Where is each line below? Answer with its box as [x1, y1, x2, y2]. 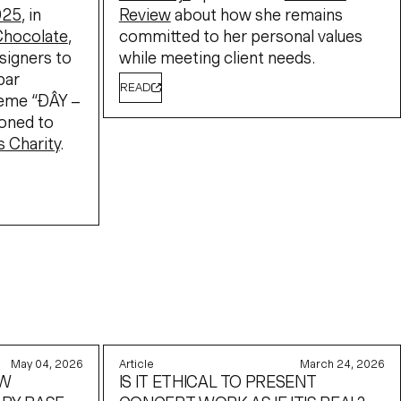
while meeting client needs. [118, 52, 315, 64]
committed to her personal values [118, 30, 363, 43]
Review [118, 9, 171, 21]
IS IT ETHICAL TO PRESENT [118, 375, 317, 388]
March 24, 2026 [300, 359, 386, 368]
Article [118, 359, 154, 368]
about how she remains [170, 9, 343, 21]
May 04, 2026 [11, 359, 84, 368]
